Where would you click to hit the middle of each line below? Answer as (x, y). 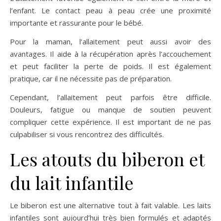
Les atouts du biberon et (107, 159)
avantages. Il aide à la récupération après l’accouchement (110, 54)
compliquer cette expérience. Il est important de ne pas (110, 122)
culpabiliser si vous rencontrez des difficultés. (87, 134)
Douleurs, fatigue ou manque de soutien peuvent (110, 110)
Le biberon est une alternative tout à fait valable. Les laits (110, 205)
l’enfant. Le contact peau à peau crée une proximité (110, 11)
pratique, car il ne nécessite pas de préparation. (91, 79)
